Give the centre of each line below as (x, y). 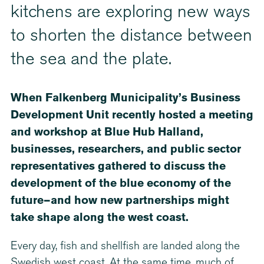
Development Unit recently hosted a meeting (132, 115)
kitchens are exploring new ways (131, 13)
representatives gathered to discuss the (118, 166)
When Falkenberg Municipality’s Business (126, 98)
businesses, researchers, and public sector (126, 149)
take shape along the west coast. (100, 217)
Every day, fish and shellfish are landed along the (125, 246)
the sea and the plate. (91, 60)
